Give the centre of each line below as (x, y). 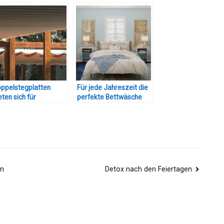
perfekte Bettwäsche (109, 97)
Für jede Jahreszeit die (112, 87)
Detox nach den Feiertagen (148, 169)
